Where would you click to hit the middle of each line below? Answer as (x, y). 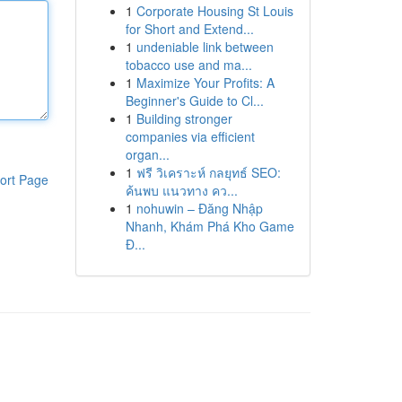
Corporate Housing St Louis (214, 11)
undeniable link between (205, 47)
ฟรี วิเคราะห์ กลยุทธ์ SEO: (208, 172)
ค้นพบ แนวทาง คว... (181, 190)
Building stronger (184, 118)
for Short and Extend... (189, 29)
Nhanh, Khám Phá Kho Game (210, 226)
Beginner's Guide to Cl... (194, 100)
